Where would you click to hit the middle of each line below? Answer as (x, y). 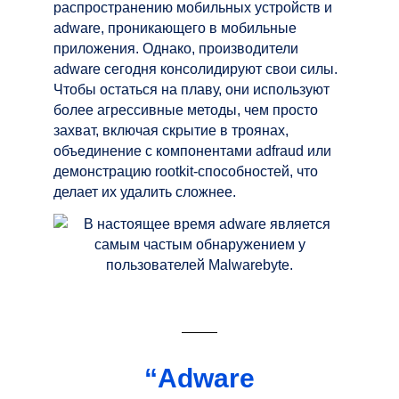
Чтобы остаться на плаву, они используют (191, 89)
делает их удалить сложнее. (145, 191)
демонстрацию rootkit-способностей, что (186, 171)
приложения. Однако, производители (176, 48)
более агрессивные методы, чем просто (186, 110)
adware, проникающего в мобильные (175, 28)
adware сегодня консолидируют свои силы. (195, 69)
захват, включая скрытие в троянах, (171, 130)
